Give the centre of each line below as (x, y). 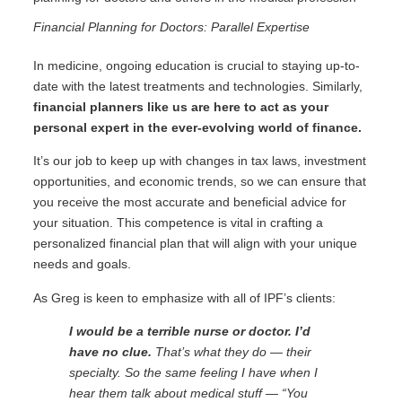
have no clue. (110, 352)
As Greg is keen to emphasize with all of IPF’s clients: (184, 297)
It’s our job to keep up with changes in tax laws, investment (199, 161)
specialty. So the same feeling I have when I (193, 373)
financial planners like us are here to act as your (180, 106)
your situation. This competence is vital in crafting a (178, 223)
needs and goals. (82, 264)
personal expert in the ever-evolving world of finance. (197, 127)
